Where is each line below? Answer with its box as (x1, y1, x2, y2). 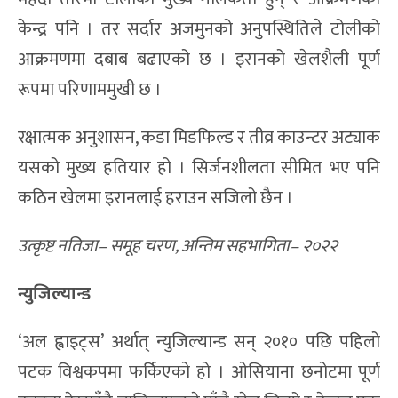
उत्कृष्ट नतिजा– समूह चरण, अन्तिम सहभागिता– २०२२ (18, 230, 338, 261)
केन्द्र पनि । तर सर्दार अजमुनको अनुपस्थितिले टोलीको (18, 13, 380, 44)
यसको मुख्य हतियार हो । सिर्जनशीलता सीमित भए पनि (18, 152, 380, 183)
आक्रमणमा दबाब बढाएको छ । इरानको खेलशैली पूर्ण (18, 44, 380, 75)
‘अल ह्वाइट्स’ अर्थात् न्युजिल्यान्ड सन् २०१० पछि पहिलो (18, 326, 380, 357)
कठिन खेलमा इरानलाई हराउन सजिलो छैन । (18, 182, 293, 213)
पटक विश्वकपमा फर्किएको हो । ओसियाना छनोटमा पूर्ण (18, 356, 380, 387)
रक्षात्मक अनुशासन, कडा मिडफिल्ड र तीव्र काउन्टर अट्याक (18, 122, 380, 153)
